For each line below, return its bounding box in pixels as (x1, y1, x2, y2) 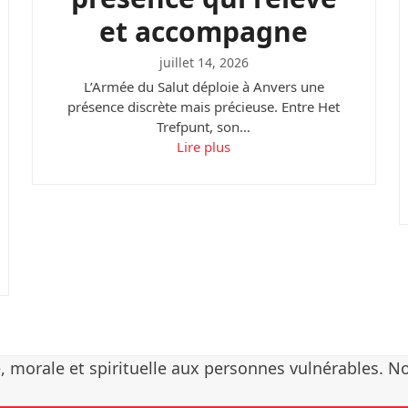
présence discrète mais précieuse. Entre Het (67, 97, 341, 117)
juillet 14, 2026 (158, 54, 249, 72)
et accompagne (99, 13, 309, 51)
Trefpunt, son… (157, 117, 251, 137)
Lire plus (177, 138, 231, 157)
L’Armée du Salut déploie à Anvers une (83, 77, 324, 97)
